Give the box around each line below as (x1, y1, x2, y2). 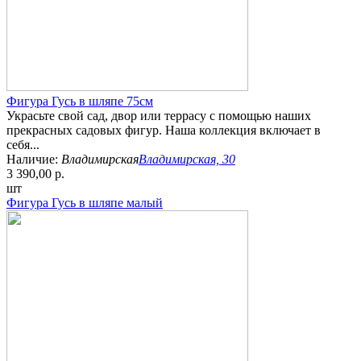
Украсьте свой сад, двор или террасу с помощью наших (6, 109, 311, 123)
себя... (6, 138, 39, 152)
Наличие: (6, 152, 61, 167)
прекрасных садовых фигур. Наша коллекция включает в (6, 123, 321, 138)
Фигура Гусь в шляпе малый (6, 196, 163, 210)
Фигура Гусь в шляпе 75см (6, 94, 153, 109)
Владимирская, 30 (139, 152, 235, 167)
